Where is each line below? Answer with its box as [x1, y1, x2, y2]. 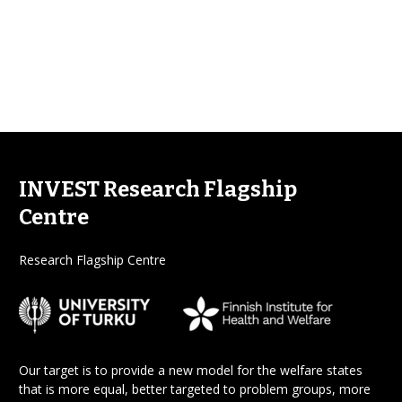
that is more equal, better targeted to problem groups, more [19, 380, 371, 398]
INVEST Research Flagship [19, 176, 297, 202]
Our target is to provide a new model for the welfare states [19, 361, 363, 379]
